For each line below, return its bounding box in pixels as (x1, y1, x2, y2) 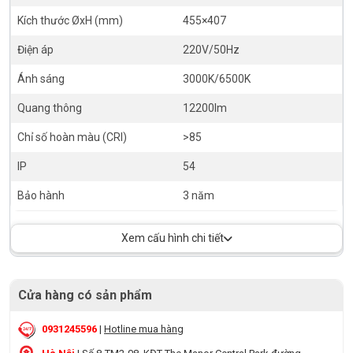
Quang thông (17, 102, 82, 114)
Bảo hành (17, 189, 65, 202)
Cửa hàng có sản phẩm (18, 288, 152, 303)
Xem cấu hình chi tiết (121, 232, 224, 244)
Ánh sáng (17, 72, 65, 85)
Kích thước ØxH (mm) (17, 14, 123, 27)
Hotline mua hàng (104, 322, 184, 335)
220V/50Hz (183, 43, 240, 56)
